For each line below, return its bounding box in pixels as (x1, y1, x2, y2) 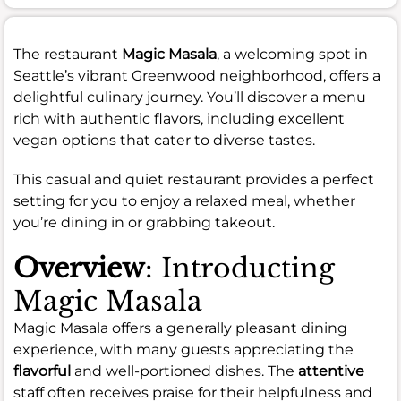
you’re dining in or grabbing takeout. (13, 213, 275, 231)
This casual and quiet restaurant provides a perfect (13, 170, 374, 188)
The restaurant (13, 45, 122, 63)
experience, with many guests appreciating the (13, 340, 354, 358)
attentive (298, 362, 364, 380)
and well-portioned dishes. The (71, 362, 298, 380)
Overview (13, 251, 145, 285)
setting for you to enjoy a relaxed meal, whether (13, 192, 355, 209)
